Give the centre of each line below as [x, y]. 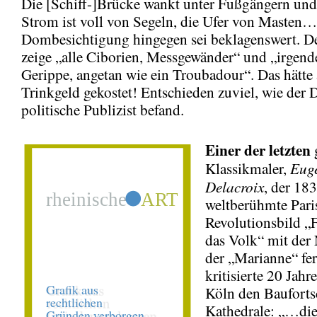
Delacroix [235, 186]
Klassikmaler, [248, 168]
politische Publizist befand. [103, 109]
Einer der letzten [258, 149]
